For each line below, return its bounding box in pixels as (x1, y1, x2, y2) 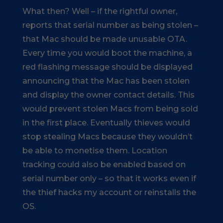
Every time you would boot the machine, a (22, 48, 192, 58)
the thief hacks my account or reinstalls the (22, 187, 196, 197)
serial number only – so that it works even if (22, 173, 196, 183)
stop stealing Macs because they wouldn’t (22, 131, 193, 141)
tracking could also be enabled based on (22, 159, 186, 169)
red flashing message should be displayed (22, 62, 193, 72)
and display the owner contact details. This (22, 90, 195, 100)
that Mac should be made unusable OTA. (22, 34, 187, 44)
